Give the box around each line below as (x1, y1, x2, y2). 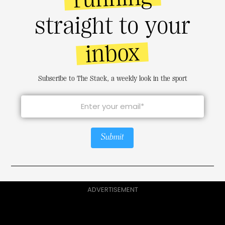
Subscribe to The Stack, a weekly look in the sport (38, 74, 187, 82)
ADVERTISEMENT (87, 184, 138, 194)
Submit (101, 133, 124, 142)
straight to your (34, 12, 190, 40)
